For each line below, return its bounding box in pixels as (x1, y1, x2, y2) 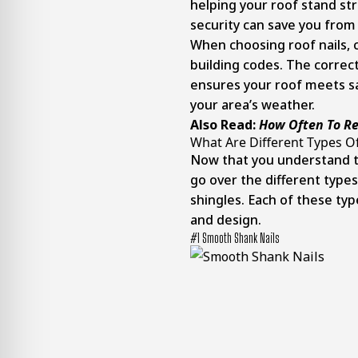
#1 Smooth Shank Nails (190, 230, 280, 246)
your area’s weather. (190, 96, 315, 114)
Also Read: (190, 116, 259, 134)
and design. (190, 211, 261, 229)
